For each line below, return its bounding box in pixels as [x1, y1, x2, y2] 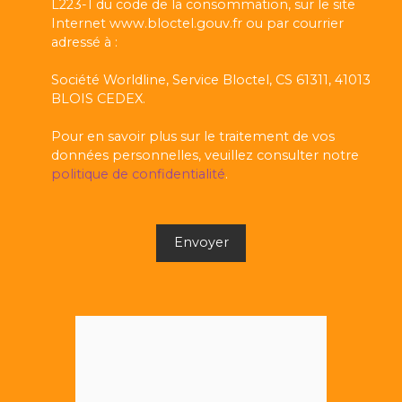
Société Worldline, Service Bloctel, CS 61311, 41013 [51, 71, 371, 88]
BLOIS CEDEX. [51, 90, 145, 107]
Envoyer [173, 234, 229, 251]
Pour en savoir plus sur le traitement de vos [51, 127, 335, 144]
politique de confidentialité [51, 165, 225, 182]
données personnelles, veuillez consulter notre [51, 146, 359, 163]
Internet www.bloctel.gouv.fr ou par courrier [51, 14, 344, 31]
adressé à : [51, 33, 118, 50]
